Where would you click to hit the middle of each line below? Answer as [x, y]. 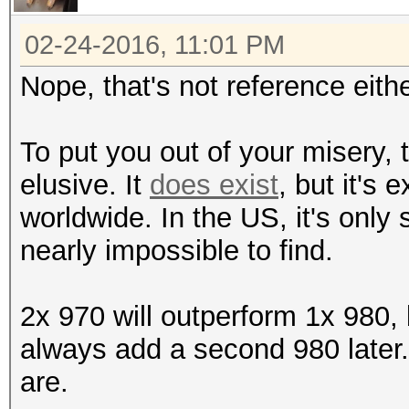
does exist [214, 185]
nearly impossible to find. [177, 251]
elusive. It [85, 185]
